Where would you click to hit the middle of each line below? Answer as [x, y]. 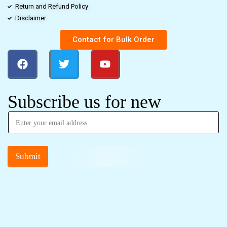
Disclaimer [31, 18]
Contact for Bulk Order [113, 39]
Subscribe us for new [84, 102]
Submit [28, 157]
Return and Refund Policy [52, 6]
